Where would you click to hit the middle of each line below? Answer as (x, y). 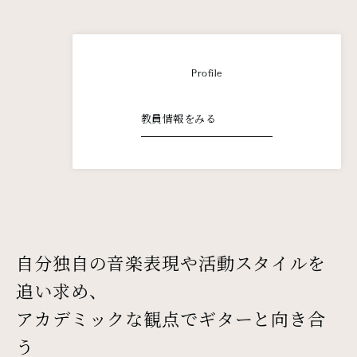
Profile (207, 73)
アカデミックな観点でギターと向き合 (171, 318)
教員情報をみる (178, 118)
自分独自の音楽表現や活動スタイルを (171, 262)
